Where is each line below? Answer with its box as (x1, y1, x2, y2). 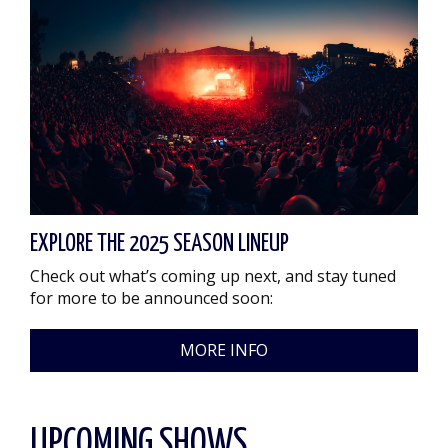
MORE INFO (180, 339, 268, 361)
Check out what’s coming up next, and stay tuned (30, 265, 396, 287)
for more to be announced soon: (30, 287, 273, 309)
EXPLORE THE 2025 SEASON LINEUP (30, 233, 289, 256)
